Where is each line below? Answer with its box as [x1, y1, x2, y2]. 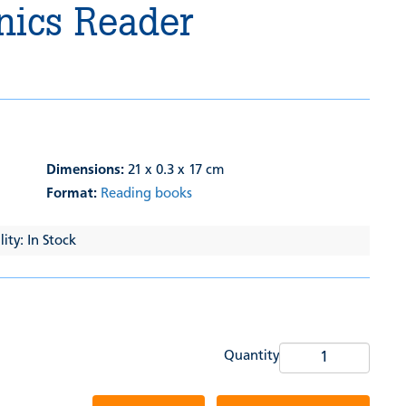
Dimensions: [46, 163, 125, 179]
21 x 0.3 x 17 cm [124, 163, 225, 179]
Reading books [101, 187, 193, 202]
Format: [46, 187, 98, 202]
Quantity [223, 349, 279, 364]
